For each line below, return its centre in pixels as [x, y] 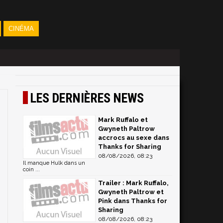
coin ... [31, 169]
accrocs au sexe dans [134, 138]
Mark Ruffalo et [123, 120]
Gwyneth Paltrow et [131, 192]
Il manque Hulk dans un [54, 163]
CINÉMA [21, 29]
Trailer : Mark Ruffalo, [133, 183]
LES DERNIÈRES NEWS [87, 98]
